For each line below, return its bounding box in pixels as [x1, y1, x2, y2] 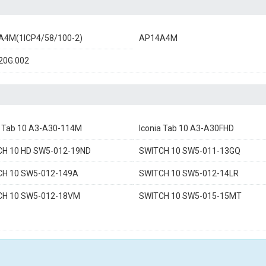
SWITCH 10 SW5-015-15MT [139, 191, 242, 201]
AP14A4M [139, 33, 178, 43]
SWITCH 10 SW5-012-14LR [139, 169, 239, 178]
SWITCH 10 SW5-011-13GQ [139, 146, 240, 156]
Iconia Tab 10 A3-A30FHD [139, 123, 234, 133]
